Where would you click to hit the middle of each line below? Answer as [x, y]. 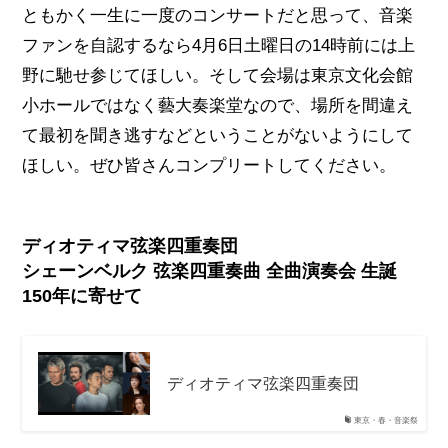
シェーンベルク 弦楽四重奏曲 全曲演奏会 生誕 [210, 271]
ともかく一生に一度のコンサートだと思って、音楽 [218, 15]
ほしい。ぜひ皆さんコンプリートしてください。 [209, 165]
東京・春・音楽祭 [385, 420]
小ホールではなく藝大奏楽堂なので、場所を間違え [218, 105]
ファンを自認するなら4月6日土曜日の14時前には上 [219, 45]
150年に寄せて [82, 296]
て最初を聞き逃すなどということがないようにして [218, 135]
